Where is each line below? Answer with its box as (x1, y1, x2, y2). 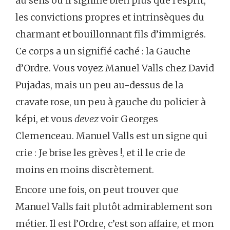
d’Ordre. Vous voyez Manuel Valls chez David (15, 62, 214, 74)
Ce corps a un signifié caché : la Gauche (15, 45, 190, 57)
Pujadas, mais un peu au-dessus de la (15, 79, 183, 91)
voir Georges (99, 113, 158, 125)
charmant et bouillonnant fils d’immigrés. (15, 28, 206, 40)
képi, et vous (15, 113, 74, 125)
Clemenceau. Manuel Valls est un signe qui (15, 130, 207, 142)
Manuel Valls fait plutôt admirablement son (15, 201, 212, 213)
